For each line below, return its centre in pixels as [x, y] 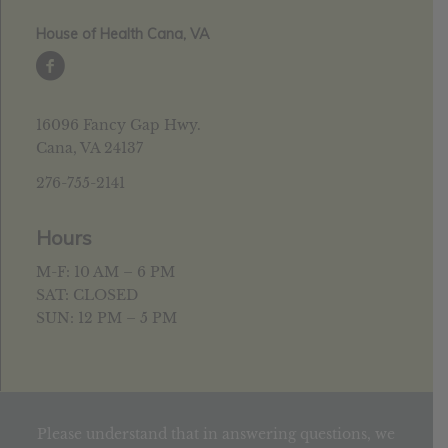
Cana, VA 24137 [89, 147]
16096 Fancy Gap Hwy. [118, 124]
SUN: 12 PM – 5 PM [106, 317]
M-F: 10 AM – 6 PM [105, 271]
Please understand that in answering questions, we [216, 434]
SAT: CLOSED [86, 294]
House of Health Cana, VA [122, 34]
